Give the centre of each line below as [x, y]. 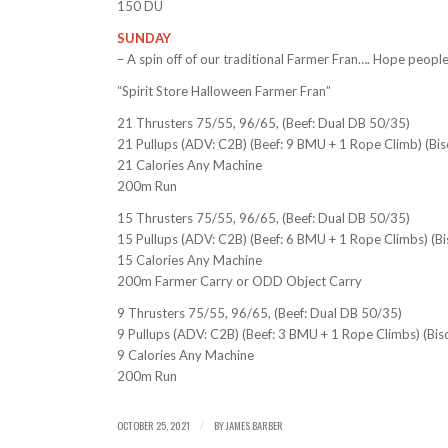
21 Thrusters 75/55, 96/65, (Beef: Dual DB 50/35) [264, 123]
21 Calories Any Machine [190, 165]
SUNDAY [144, 38]
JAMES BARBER [255, 425]
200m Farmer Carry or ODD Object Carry [240, 281]
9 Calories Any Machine [186, 355]
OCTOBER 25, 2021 [154, 425]
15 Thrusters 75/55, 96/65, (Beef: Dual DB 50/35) [264, 218]
